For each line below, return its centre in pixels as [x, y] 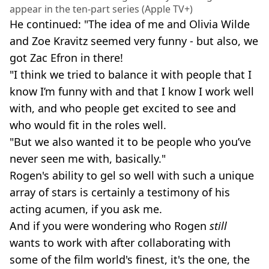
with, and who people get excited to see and [123, 108]
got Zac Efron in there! [66, 57]
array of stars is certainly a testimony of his [120, 192]
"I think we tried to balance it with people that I [131, 74]
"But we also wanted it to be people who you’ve [130, 141]
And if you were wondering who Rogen [110, 225]
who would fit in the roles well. [88, 125]
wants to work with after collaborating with [120, 242]
